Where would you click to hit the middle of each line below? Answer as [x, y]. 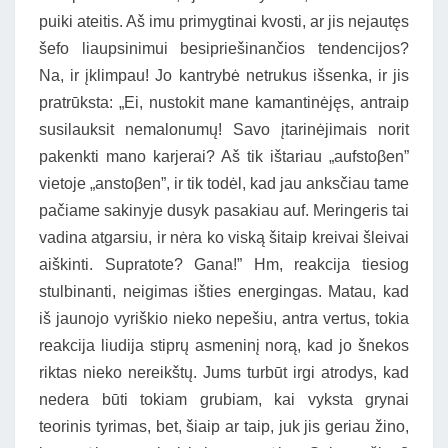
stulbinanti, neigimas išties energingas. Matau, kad [224, 291]
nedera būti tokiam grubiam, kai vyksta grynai [224, 399]
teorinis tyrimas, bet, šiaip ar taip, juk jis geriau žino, [224, 426]
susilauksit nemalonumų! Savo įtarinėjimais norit [224, 129]
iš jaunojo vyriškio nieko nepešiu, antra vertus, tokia [224, 318]
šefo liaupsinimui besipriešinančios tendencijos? [224, 48]
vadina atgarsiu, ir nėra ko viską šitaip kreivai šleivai [224, 237]
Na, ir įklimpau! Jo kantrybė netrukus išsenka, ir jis [224, 75]
